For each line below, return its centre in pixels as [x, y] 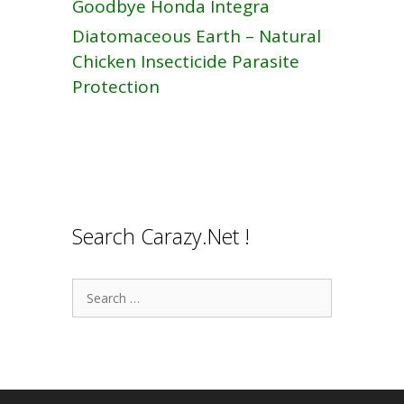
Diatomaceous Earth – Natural [197, 37]
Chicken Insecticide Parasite [186, 62]
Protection [116, 87]
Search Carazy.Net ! [161, 237]
